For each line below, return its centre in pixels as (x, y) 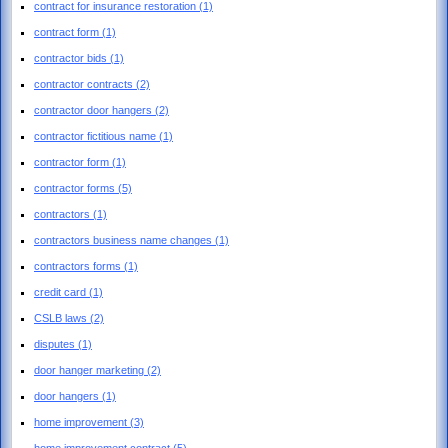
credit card (61, 291)
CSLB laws (62, 317)
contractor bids (72, 57)
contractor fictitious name (96, 135)
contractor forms (76, 187)
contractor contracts (85, 83)
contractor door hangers (94, 109)
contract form (68, 31)
